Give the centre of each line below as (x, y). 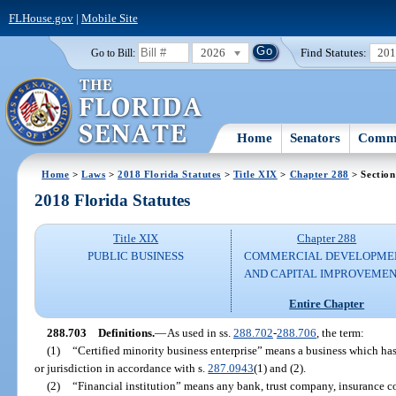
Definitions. (126, 332)
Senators (316, 137)
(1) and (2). (280, 368)
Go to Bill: (113, 53)
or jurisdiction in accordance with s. (122, 368)
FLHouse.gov (41, 18)
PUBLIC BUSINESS (136, 256)
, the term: (340, 332)
